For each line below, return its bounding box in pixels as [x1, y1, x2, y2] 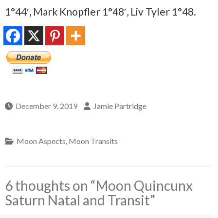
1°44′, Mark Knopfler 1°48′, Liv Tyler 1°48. [5, 5, 196, 18]
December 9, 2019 [16, 101, 77, 110]
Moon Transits [69, 136, 118, 145]
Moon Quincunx [96, 177, 193, 194]
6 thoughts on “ [5, 177, 96, 194]
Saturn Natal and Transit [5, 191, 150, 208]
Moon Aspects [17, 136, 66, 145]
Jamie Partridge [93, 101, 146, 110]
